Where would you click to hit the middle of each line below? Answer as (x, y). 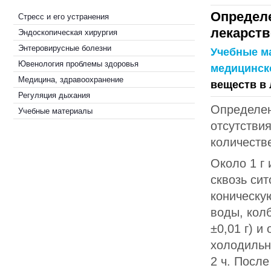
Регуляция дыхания (54, 95)
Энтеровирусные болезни (65, 48)
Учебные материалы (55, 111)
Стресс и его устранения (64, 17)
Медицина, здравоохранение (71, 80)
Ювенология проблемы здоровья (78, 64)
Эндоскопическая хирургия (68, 32)
